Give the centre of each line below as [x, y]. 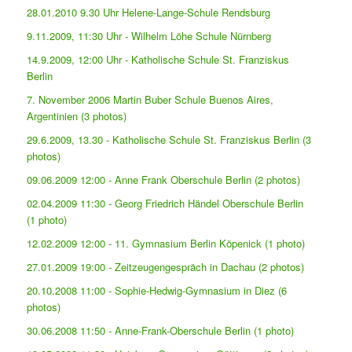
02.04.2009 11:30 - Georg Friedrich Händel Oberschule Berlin [165, 203]
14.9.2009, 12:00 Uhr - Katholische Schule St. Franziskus [158, 59]
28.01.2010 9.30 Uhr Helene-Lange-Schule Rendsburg [149, 12]
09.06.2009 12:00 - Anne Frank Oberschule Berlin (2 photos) [164, 179]
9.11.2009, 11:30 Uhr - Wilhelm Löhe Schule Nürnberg [149, 35]
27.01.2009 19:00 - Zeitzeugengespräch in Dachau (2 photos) [166, 266]
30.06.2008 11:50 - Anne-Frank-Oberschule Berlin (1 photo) [161, 330]
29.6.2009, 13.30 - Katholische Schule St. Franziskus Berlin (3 [169, 139]
